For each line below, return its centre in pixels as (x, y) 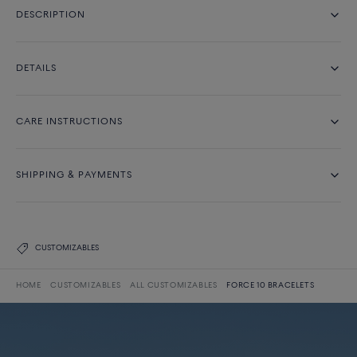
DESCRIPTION (51, 15)
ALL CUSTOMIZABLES (174, 286)
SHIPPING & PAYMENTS (74, 175)
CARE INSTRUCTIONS (69, 122)
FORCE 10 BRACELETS (271, 286)
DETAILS (36, 69)
